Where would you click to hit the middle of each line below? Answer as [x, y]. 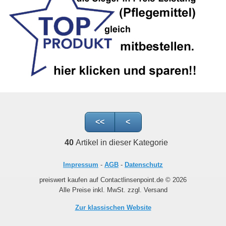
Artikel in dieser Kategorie [121, 143]
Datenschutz [144, 165]
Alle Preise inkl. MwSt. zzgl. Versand [113, 190]
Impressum [81, 165]
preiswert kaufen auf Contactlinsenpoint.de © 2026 [113, 180]
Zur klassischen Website [113, 208]
